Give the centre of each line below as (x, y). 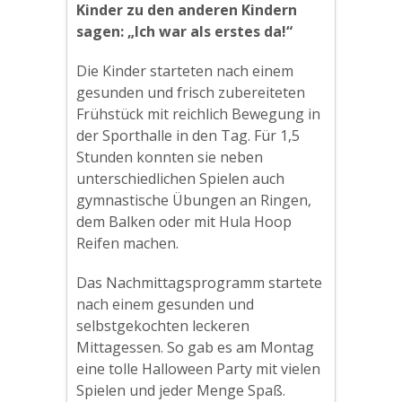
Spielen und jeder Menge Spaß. (181, 390)
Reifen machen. (127, 243)
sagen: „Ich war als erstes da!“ (184, 31)
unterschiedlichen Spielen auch (180, 179)
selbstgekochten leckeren (163, 326)
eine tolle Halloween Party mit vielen (198, 369)
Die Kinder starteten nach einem (185, 71)
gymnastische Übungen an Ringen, (194, 200)
